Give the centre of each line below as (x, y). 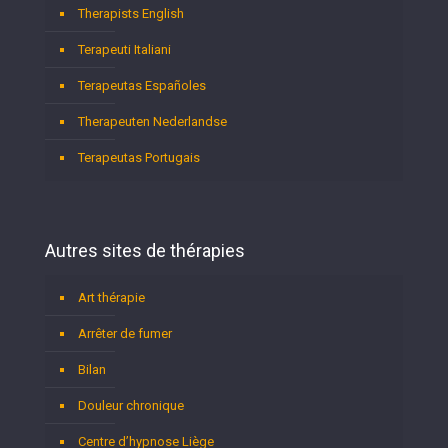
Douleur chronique (131, 406)
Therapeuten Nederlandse (152, 122)
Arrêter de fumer (125, 334)
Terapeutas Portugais (139, 158)
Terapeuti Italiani (124, 50)
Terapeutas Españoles (142, 86)
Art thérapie (111, 298)
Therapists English (131, 14)
